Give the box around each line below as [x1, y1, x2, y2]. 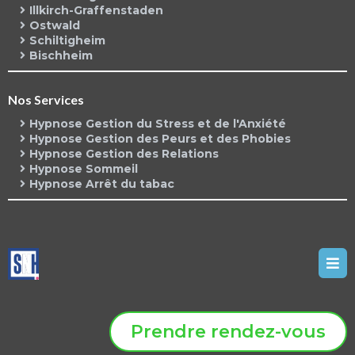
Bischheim [29, 48, 93, 63]
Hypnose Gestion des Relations [29, 147, 219, 162]
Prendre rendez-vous [131, 321, 326, 343]
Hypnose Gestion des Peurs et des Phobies [29, 132, 291, 147]
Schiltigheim [29, 33, 105, 48]
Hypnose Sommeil [29, 162, 138, 177]
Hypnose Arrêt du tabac [29, 177, 174, 192]
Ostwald [29, 18, 80, 33]
